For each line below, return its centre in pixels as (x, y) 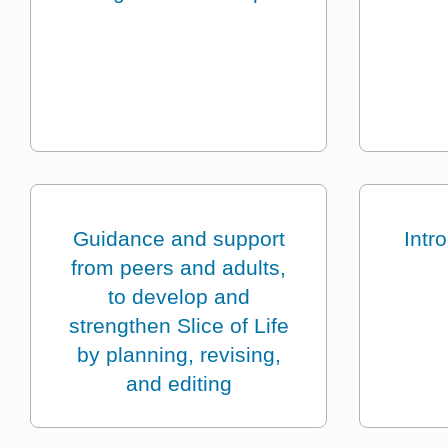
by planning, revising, (178, 355)
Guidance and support (178, 239)
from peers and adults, (179, 268)
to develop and (178, 297)
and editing (178, 384)
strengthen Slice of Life (178, 326)
